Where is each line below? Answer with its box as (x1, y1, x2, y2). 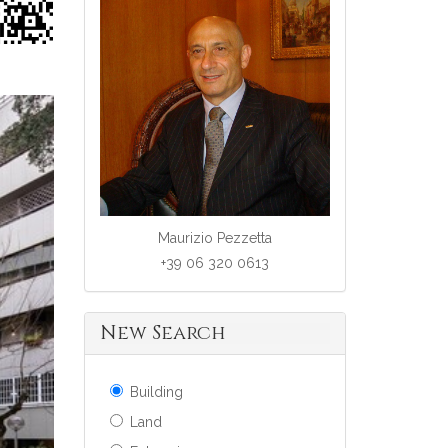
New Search (99, 320, 226, 347)
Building (129, 384, 183, 401)
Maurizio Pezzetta (157, 230, 272, 247)
